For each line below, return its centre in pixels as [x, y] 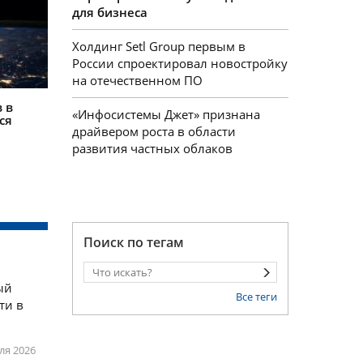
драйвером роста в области [154, 132]
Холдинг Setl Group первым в [158, 47]
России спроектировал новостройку [179, 64]
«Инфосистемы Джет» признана [166, 115]
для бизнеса [109, 13]
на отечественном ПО [137, 81]
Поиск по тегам [133, 243]
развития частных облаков [152, 149]
